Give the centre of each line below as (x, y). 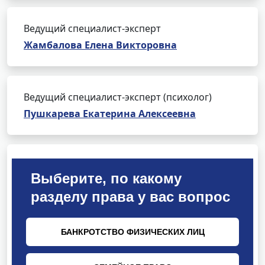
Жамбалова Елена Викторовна (100, 45)
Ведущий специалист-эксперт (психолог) (118, 97)
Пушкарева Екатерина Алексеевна (110, 114)
